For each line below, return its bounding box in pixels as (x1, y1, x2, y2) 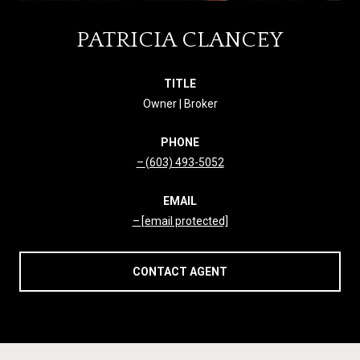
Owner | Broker (142, 96, 218, 110)
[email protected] (141, 214, 228, 227)
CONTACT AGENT (133, 264, 227, 278)
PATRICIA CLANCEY (76, 27, 284, 52)
